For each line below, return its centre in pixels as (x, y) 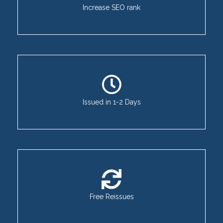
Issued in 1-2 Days (111, 102)
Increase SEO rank (111, 7)
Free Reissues (111, 197)
